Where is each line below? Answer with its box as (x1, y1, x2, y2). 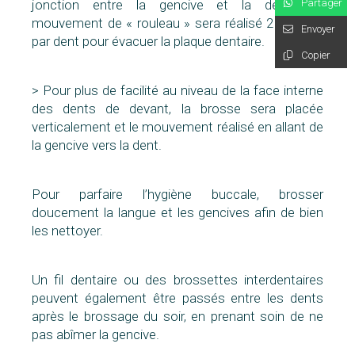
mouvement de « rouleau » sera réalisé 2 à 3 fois (32, 15, 323, 32)
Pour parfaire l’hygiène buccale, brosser (32, 186, 323, 203)
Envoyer (301, 22, 335, 35)
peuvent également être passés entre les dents (32, 290, 323, 307)
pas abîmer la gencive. (32, 326, 159, 343)
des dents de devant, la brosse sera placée (32, 101, 323, 117)
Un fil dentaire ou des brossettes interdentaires (32, 272, 323, 288)
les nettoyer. (32, 223, 103, 239)
